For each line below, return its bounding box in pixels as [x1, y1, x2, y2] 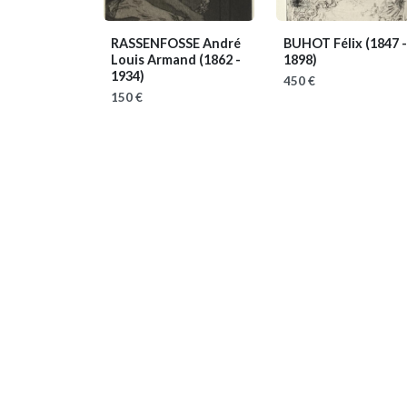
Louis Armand [111, 52, 199, 67]
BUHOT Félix [283, 35, 365, 51]
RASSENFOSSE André [111, 35, 241, 51]
